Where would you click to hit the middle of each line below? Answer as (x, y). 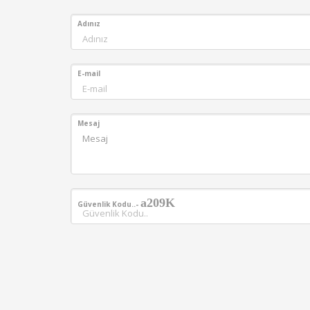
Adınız (89, 24)
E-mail (89, 73)
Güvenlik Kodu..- (109, 204)
